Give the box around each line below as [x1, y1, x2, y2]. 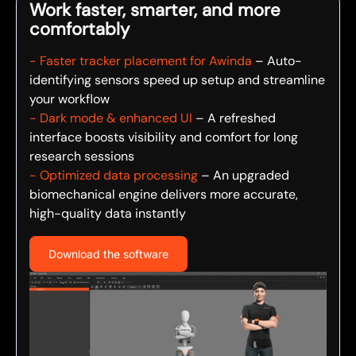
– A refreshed [195, 110, 276, 126]
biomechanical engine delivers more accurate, [29, 186, 298, 203]
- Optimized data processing [29, 167, 201, 184]
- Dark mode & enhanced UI [29, 110, 195, 126]
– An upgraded [201, 167, 289, 184]
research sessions [29, 148, 134, 164]
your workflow [29, 91, 110, 107]
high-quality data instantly [29, 205, 186, 222]
